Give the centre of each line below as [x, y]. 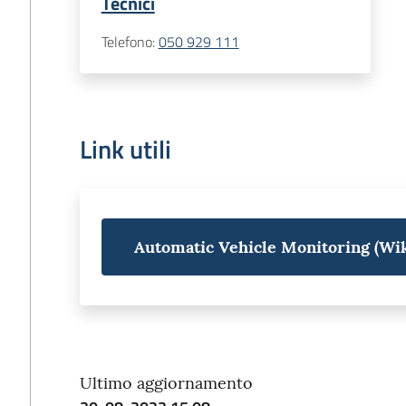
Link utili [125, 149]
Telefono [126, 42]
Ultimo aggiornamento [166, 383]
